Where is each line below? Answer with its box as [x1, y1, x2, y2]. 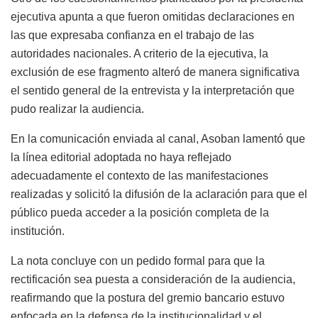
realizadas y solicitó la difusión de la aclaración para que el [11, 188, 307, 201]
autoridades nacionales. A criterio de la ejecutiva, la [11, 48, 268, 60]
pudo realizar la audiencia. [11, 103, 144, 116]
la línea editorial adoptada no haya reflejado [11, 151, 231, 164]
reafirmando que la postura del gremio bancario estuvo [11, 292, 285, 305]
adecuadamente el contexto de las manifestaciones [11, 170, 268, 182]
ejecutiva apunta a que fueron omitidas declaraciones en [11, 11, 295, 23]
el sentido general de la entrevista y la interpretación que [11, 84, 295, 97]
